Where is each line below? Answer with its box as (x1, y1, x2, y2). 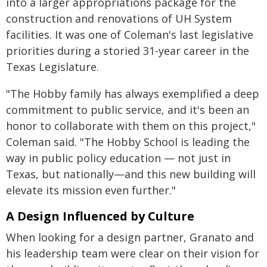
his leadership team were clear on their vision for (6, 246, 259, 260)
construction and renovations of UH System (6, 11, 232, 26)
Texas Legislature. (6, 60, 99, 74)
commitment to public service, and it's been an (6, 103, 249, 117)
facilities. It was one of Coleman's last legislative (6, 27, 253, 42)
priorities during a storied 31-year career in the (6, 44, 249, 58)
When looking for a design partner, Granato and (6, 230, 254, 244)
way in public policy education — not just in (6, 151, 231, 165)
